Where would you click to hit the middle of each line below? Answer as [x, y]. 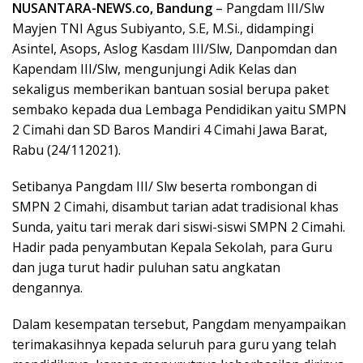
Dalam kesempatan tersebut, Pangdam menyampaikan [179, 324]
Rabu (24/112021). [66, 150]
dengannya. [47, 288]
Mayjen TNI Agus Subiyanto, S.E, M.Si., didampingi [163, 28]
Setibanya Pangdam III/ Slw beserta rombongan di [164, 186]
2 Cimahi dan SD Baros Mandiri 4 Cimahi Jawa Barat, [170, 130]
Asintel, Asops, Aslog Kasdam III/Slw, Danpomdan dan [175, 49]
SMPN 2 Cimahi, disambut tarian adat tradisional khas [175, 207]
